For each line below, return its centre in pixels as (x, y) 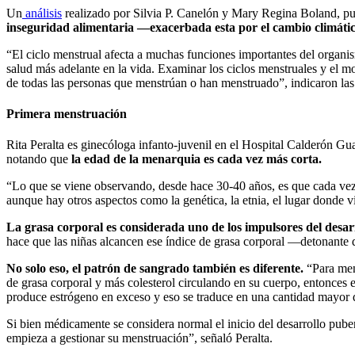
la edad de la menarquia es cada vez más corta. (195, 159)
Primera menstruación (67, 114)
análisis (42, 13)
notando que (37, 159)
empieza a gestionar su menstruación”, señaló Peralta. (139, 338)
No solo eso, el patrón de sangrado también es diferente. (155, 269)
